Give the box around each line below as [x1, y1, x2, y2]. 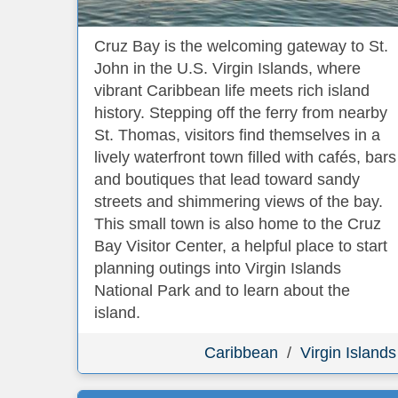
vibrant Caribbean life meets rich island [94, 82, 370, 99]
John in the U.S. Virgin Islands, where [94, 60, 361, 77]
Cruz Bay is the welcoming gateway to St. [94, 37, 388, 55]
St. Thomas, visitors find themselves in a [94, 126, 380, 144]
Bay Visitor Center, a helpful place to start [94, 237, 387, 255]
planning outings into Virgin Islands [94, 259, 341, 277]
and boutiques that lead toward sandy [94, 171, 360, 188]
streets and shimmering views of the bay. [94, 193, 383, 211]
